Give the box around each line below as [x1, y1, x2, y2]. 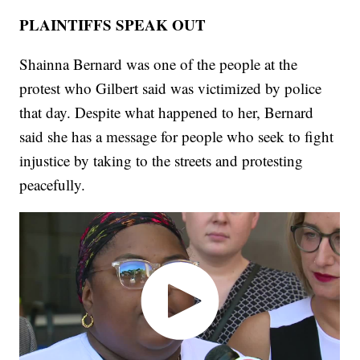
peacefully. [19, 174, 86, 194]
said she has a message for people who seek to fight [19, 125, 334, 146]
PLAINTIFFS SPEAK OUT [19, 13, 207, 35]
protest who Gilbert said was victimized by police [19, 77, 322, 98]
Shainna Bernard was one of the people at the [19, 53, 298, 74]
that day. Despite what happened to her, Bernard [19, 101, 314, 122]
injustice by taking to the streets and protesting [19, 149, 304, 170]
